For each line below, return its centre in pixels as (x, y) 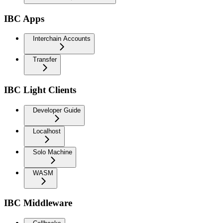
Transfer (45, 60)
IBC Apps (24, 18)
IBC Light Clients (40, 90)
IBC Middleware (38, 203)
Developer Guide (57, 110)
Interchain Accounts (62, 39)
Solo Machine (53, 152)
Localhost (47, 131)
